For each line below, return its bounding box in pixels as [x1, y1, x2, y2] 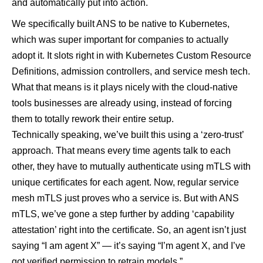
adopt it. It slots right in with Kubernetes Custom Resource [12, 50, 251, 60]
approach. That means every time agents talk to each [12, 145, 231, 156]
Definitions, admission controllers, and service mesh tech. [12, 66, 250, 76]
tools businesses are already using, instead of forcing [12, 97, 232, 108]
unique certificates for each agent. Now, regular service [12, 177, 239, 187]
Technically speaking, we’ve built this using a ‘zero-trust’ [12, 129, 244, 140]
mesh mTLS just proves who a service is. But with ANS [12, 193, 239, 203]
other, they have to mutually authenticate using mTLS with [12, 161, 251, 171]
